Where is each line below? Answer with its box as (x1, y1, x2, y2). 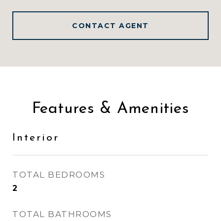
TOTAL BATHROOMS (12, 209, 112, 219)
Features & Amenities (32, 101, 189, 117)
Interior (12, 133, 59, 143)
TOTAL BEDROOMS (12, 170, 105, 180)
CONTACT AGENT (72, 21, 149, 30)
